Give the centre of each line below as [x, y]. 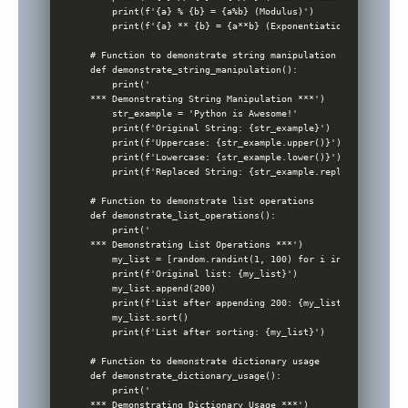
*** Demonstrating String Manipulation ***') [208, 99]
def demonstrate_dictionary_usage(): [186, 376]
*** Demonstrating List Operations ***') [197, 245]
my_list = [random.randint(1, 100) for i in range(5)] [244, 260]
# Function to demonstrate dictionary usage [205, 362]
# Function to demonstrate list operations [203, 201]
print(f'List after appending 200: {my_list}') [224, 303]
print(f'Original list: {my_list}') [194, 274]
